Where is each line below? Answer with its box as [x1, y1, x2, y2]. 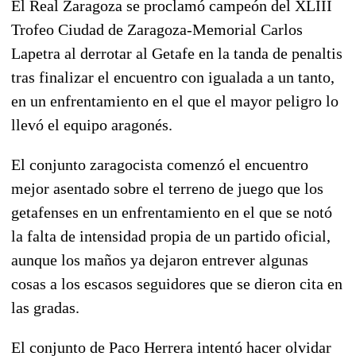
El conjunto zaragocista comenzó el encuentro [11, 155, 308, 173]
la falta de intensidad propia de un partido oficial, [11, 226, 331, 245]
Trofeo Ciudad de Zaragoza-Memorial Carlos [11, 20, 303, 38]
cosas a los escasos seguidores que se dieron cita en [11, 274, 342, 292]
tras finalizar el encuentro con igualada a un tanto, [11, 68, 335, 86]
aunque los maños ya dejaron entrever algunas [11, 250, 308, 269]
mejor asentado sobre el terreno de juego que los [11, 179, 323, 197]
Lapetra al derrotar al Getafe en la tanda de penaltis [11, 44, 342, 62]
